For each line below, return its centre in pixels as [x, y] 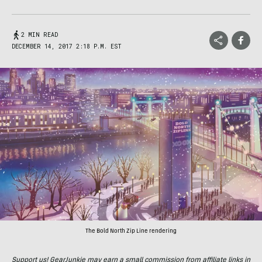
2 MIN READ [39, 35]
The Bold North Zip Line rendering [131, 232]
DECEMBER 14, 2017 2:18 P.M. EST [67, 46]
